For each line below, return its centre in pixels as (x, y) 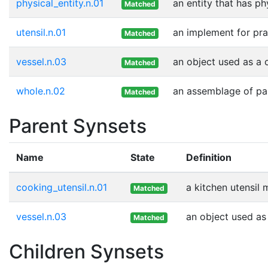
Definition (209, 157)
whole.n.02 (41, 91)
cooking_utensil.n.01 (62, 187)
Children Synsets (86, 251)
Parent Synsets (78, 126)
